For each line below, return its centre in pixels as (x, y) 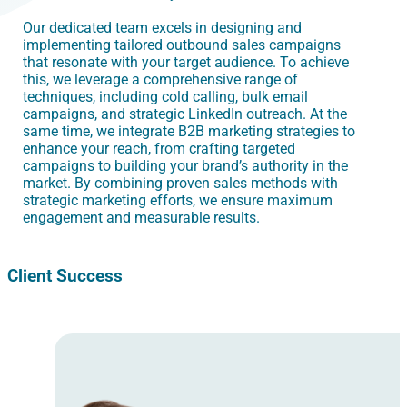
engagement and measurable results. (141, 218)
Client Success (65, 276)
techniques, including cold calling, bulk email (165, 97)
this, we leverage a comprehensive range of (160, 80)
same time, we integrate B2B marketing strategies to (189, 132)
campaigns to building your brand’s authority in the (185, 166)
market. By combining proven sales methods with (180, 184)
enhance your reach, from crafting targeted (159, 149)
